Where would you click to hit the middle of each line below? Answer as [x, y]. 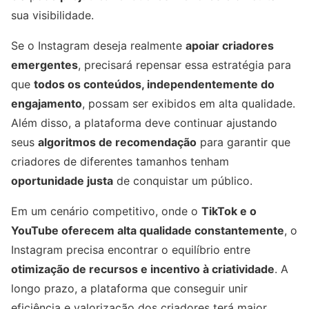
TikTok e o [229, 211]
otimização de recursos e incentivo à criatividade [143, 269]
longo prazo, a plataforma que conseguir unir [129, 289]
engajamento [47, 104]
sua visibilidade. [52, 16]
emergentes [44, 65]
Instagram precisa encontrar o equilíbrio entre [131, 250]
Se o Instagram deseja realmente [98, 46]
